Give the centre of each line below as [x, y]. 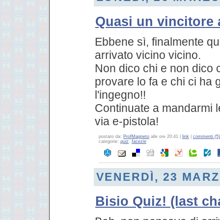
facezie [139, 141]
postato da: [111, 136]
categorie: [110, 141]
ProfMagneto [136, 136]
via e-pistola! [127, 121]
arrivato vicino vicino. [148, 55]
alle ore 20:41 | [166, 136]
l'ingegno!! [120, 95]
